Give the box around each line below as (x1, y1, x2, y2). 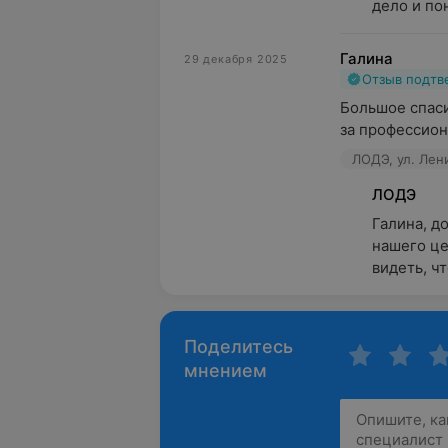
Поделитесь (184, 336, 293, 357)
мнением (184, 360, 267, 381)
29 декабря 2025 (184, 52, 288, 66)
